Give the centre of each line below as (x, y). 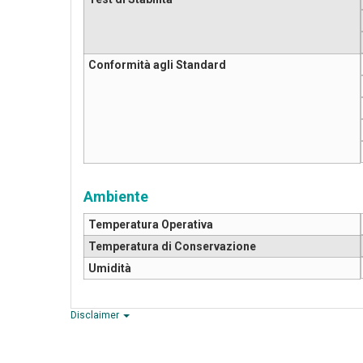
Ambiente (116, 197)
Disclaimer (96, 316)
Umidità (110, 269)
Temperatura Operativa (151, 225)
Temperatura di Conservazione (172, 247)
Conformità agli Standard (157, 65)
